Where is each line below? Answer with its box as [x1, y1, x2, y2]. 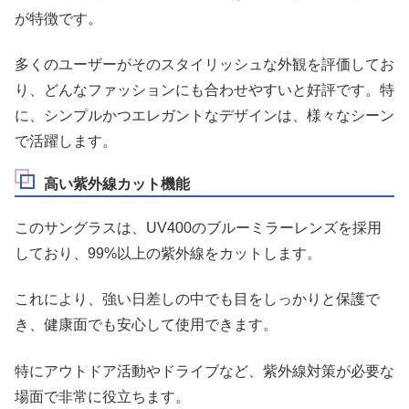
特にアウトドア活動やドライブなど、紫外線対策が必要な [15, 362, 394, 379]
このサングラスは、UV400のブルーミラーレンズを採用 [15, 219, 382, 236]
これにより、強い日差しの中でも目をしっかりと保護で [15, 291, 380, 308]
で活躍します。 [15, 133, 117, 150]
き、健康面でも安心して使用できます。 [15, 317, 278, 333]
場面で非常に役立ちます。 [15, 388, 190, 404]
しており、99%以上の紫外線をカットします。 [15, 245, 321, 261]
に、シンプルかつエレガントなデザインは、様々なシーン [15, 108, 394, 124]
